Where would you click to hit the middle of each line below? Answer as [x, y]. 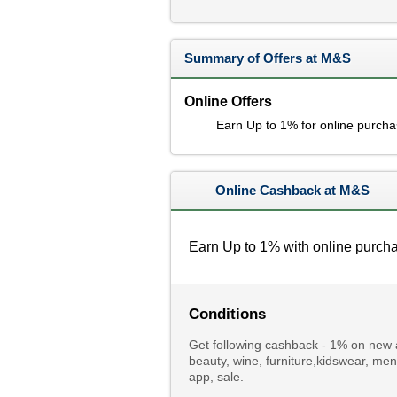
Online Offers [228, 101]
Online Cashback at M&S [292, 190]
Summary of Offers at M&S [267, 58]
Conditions [227, 314]
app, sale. [216, 377]
